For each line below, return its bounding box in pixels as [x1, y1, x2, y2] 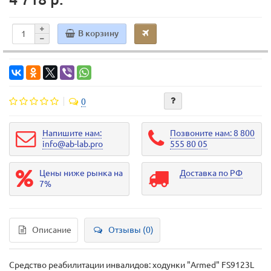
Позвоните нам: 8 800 [170, 128, 255, 138]
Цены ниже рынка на [39, 168, 123, 178]
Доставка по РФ [180, 168, 243, 178]
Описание [32, 225, 71, 235]
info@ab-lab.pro [42, 139, 103, 149]
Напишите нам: [42, 128, 102, 138]
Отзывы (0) [108, 225, 154, 235]
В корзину [78, 28, 119, 38]
